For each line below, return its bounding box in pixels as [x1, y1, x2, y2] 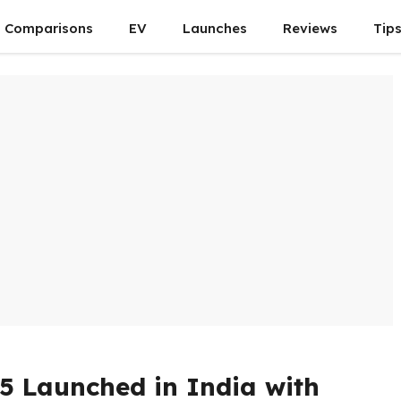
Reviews [283, 20, 337, 37]
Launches [183, 20, 247, 37]
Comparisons [4, 20, 93, 37]
